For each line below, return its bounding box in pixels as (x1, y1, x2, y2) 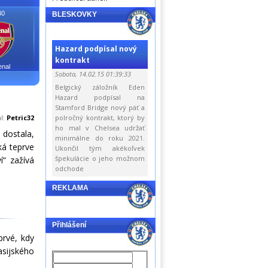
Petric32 (7, 113, 34, 122)
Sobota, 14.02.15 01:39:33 (55, 69, 131, 78)
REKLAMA (52, 184, 89, 192)
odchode (55, 164, 84, 173)
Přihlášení (52, 221, 86, 229)
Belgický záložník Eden (55, 83, 145, 92)
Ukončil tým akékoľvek (55, 144, 145, 153)
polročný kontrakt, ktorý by (55, 113, 145, 122)
